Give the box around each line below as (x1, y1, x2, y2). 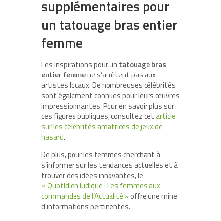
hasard (41, 131, 64, 143)
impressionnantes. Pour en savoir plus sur (41, 100, 174, 112)
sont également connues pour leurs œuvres (41, 90, 180, 102)
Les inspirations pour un (41, 59, 119, 71)
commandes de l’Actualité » (41, 190, 129, 202)
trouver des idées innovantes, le (41, 170, 143, 182)
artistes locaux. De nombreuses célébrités (41, 79, 176, 91)
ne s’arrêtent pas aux (86, 69, 156, 81)
